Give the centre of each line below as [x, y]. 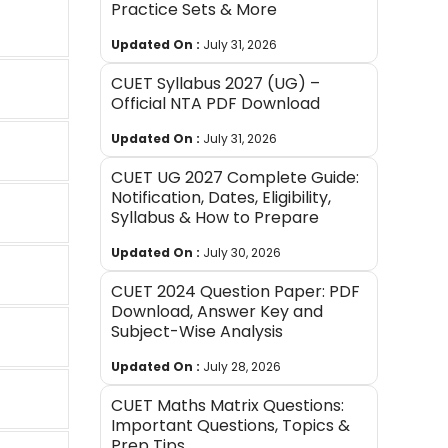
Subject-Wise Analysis [197, 331]
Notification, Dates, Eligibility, [221, 197]
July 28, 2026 [242, 366]
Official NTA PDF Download [216, 103]
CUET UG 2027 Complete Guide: [235, 177]
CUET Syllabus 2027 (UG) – [216, 83]
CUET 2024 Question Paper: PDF [236, 291]
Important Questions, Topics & [231, 425]
